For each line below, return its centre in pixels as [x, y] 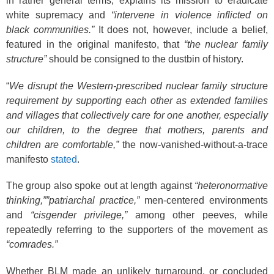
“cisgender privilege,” [79, 215]
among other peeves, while [198, 215]
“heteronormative [231, 186]
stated [64, 159]
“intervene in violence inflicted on [190, 15]
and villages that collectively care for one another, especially [137, 115]
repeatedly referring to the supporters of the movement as [137, 230]
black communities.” [50, 30]
